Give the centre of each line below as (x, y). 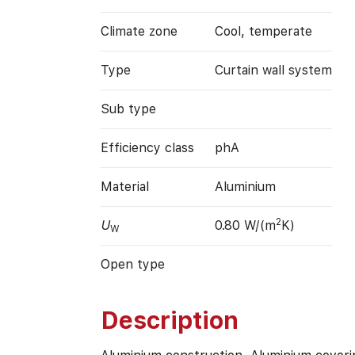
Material (124, 187)
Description (169, 320)
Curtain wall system (273, 71)
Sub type (128, 109)
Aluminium (245, 187)
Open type (132, 265)
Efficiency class (147, 148)
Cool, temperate (263, 32)
